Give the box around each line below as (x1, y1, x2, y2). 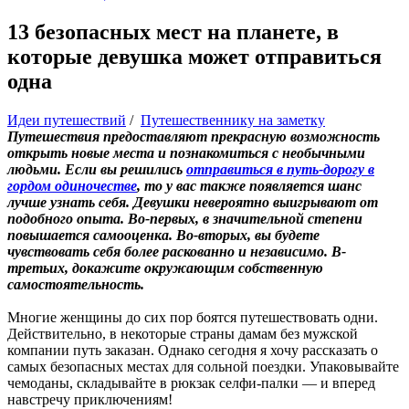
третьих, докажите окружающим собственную (7, 259, 323, 276)
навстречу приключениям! (7, 391, 173, 407)
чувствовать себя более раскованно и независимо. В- (7, 243, 346, 259)
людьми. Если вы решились (7, 161, 186, 177)
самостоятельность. (7, 276, 144, 292)
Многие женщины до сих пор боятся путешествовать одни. (7, 309, 378, 325)
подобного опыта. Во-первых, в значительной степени (7, 210, 362, 226)
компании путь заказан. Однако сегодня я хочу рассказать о (7, 341, 378, 358)
